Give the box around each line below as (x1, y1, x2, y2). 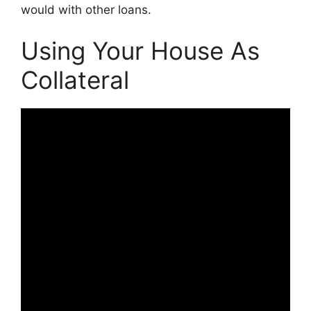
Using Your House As (21, 36, 260, 65)
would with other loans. (21, 2, 151, 17)
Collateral (21, 65, 129, 94)
